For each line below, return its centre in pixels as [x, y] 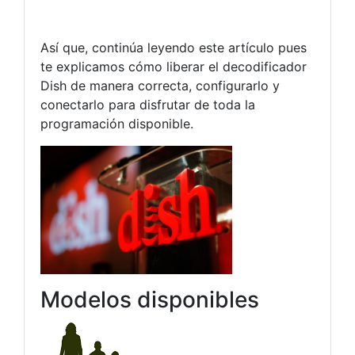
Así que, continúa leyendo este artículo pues [174, 48]
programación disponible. [117, 124]
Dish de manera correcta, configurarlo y [160, 86]
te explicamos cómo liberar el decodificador [174, 67]
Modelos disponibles [150, 299]
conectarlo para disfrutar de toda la [148, 105]
